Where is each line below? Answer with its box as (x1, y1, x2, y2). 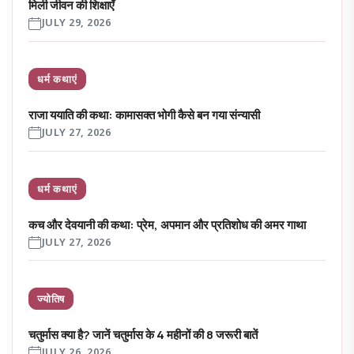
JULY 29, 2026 (41, 17, 111, 31)
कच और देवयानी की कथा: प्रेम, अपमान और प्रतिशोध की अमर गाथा (28, 216, 306, 233)
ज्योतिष (37, 291, 66, 306)
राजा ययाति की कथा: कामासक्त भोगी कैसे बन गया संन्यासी (28, 106, 260, 123)
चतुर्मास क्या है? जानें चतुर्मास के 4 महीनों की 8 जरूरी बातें (28, 326, 258, 343)
